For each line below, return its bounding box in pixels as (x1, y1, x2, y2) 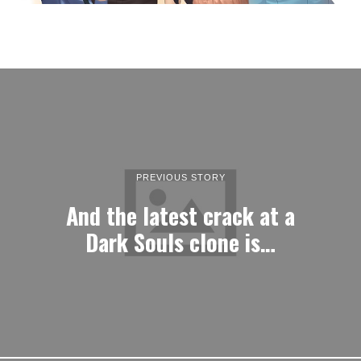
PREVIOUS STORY (135, 172, 226, 182)
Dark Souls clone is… (85, 224, 276, 259)
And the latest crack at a (66, 197, 295, 232)
